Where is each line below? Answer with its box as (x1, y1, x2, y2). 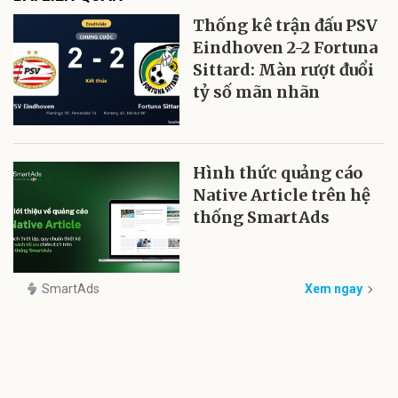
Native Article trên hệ (193, 185, 371, 206)
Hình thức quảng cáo (193, 163, 363, 184)
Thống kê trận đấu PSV (193, 15, 378, 36)
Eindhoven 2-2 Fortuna (193, 37, 378, 59)
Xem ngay (305, 281, 362, 296)
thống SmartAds (193, 207, 330, 228)
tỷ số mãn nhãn (193, 82, 321, 103)
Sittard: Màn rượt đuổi (193, 60, 375, 81)
